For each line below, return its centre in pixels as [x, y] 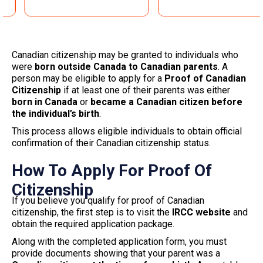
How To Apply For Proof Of [112, 170]
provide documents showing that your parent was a [116, 253]
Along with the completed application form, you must [119, 241]
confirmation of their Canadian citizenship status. [111, 143]
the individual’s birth [55, 113]
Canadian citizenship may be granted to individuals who [125, 55]
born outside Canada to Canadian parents [126, 66]
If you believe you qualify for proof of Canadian [108, 200]
